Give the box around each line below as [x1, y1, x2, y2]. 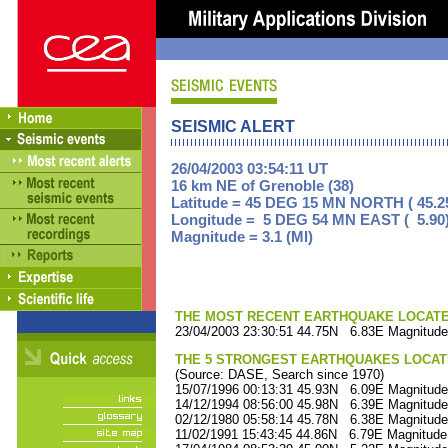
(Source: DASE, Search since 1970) [171, 367, 384, 382]
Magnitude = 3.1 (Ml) [171, 228, 313, 245]
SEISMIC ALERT [171, 118, 295, 135]
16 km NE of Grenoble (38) [171, 177, 354, 194]
